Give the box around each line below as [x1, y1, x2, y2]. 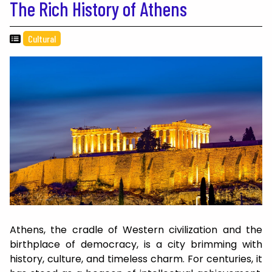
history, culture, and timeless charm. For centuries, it [10, 252, 262, 267]
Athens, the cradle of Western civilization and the [10, 223, 262, 237]
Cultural [28, 33, 56, 45]
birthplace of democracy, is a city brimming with [10, 237, 262, 252]
